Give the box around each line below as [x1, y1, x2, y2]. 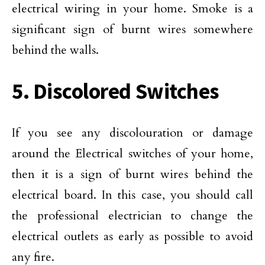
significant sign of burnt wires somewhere [12, 21, 253, 38]
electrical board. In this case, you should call [12, 187, 253, 203]
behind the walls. [12, 42, 99, 59]
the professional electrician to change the [12, 208, 253, 224]
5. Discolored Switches [12, 77, 219, 105]
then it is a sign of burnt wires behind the [12, 166, 253, 183]
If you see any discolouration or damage [12, 125, 253, 141]
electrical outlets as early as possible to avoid [12, 228, 253, 245]
